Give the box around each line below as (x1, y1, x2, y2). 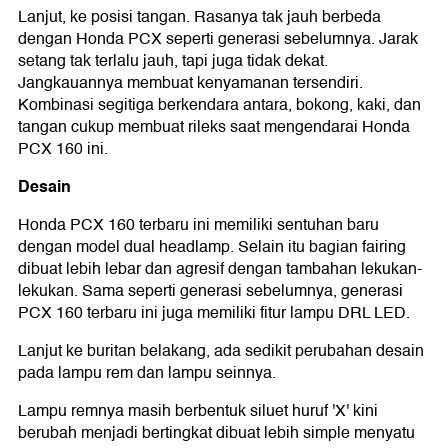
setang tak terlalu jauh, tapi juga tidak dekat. (18, 48, 328, 75)
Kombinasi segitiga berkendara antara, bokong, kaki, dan (18, 92, 421, 119)
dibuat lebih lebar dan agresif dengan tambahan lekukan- (18, 256, 422, 283)
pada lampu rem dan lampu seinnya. (18, 360, 276, 387)
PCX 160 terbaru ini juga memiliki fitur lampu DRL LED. (18, 300, 410, 327)
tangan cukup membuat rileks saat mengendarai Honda (18, 114, 410, 141)
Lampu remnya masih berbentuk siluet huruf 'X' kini (18, 398, 378, 425)
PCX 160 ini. (18, 136, 108, 163)
